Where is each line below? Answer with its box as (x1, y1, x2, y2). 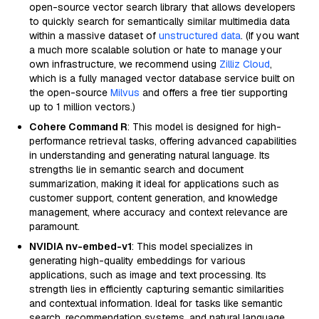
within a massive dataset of (29, 29, 159, 42)
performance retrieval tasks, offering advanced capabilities (29, 135, 297, 147)
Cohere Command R (29, 120, 127, 133)
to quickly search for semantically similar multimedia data (29, 15, 290, 28)
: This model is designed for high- (127, 120, 281, 133)
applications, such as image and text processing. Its (29, 268, 266, 281)
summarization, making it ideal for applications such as (29, 177, 279, 190)
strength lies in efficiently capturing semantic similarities (29, 283, 284, 296)
